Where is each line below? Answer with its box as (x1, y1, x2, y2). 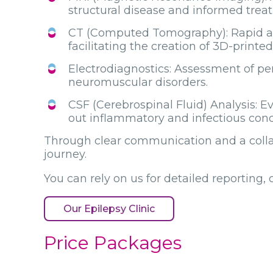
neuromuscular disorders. (68, 75, 208, 89)
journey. (44, 147, 87, 161)
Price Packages (44, 231, 182, 254)
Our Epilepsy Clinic (63, 202, 155, 214)
